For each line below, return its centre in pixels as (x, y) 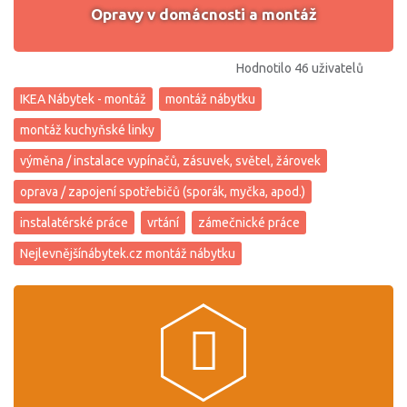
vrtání (163, 222)
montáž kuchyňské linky (87, 129)
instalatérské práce (74, 222)
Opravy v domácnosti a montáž (203, 15)
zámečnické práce (249, 222)
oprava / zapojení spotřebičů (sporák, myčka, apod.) (163, 191)
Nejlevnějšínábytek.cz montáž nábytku (128, 253)
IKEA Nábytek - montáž (83, 99)
